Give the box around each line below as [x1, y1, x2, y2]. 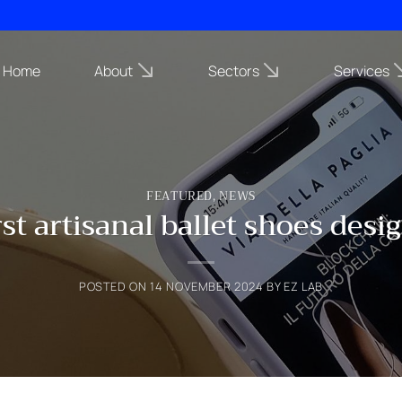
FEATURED [145, 186, 214, 206]
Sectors [207, 61, 259, 81]
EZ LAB [284, 278, 324, 295]
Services [333, 61, 389, 81]
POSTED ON [78, 278, 151, 295]
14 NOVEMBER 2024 [150, 278, 264, 295]
